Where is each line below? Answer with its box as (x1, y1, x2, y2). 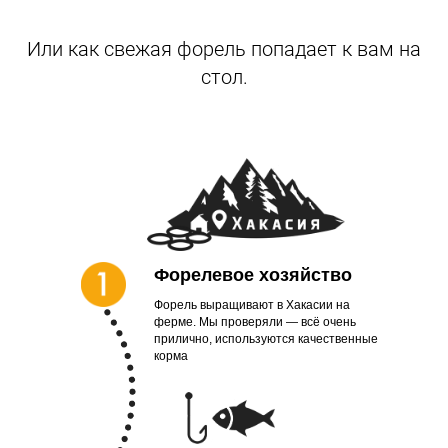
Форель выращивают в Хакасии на (154, 298, 350, 313)
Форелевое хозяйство (154, 265, 352, 286)
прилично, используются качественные (154, 332, 378, 347)
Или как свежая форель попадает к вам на (27, 37, 421, 62)
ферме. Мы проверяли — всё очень (154, 315, 356, 330)
